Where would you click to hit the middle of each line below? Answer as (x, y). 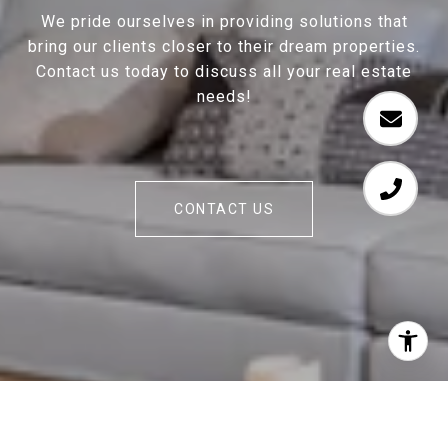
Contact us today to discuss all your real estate (224, 72)
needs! (224, 97)
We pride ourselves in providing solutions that (224, 22)
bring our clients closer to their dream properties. (224, 47)
